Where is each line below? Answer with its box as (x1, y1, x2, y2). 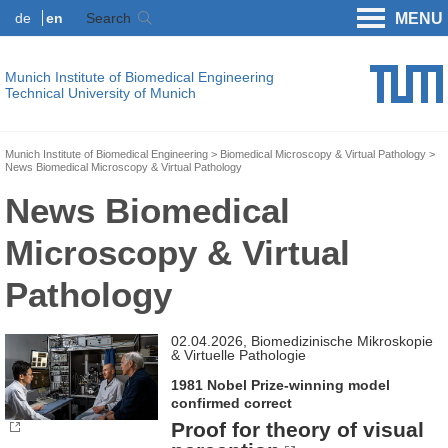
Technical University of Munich (4, 85, 196, 101)
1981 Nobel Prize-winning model (171, 376, 391, 393)
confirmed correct (171, 394, 293, 411)
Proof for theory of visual (171, 417, 425, 441)
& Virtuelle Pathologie (171, 346, 307, 363)
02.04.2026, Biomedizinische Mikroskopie (171, 332, 434, 349)
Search (85, 10, 131, 26)
